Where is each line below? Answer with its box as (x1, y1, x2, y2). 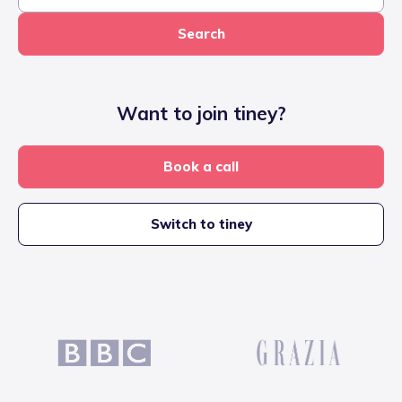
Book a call (163, 158, 239, 175)
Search (177, 25, 225, 42)
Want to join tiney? (116, 101, 286, 125)
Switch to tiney (150, 215, 252, 232)
